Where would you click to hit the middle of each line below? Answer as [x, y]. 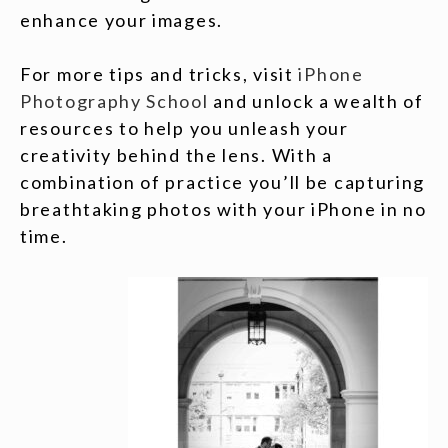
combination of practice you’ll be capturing [223, 182]
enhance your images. [121, 20]
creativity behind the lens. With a [176, 155]
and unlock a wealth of [316, 101]
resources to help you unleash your [184, 128]
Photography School [114, 101]
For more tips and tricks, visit [159, 74]
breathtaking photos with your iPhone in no [223, 209]
